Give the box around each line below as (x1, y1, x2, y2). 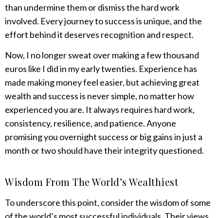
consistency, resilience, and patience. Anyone (5, 118, 176, 129)
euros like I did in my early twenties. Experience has (5, 63, 197, 74)
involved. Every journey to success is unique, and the (5, 15, 202, 26)
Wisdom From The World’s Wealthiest (5, 175, 178, 188)
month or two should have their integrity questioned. (5, 145, 204, 156)
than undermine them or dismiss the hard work (5, 1, 180, 13)
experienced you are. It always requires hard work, (5, 104, 195, 115)
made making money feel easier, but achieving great (5, 77, 200, 88)
